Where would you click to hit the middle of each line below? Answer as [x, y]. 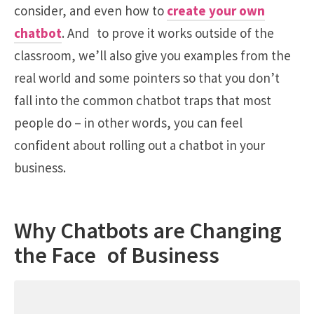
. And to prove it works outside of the [168, 33]
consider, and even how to [90, 10]
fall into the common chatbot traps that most [143, 100]
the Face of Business [117, 255]
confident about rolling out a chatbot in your [139, 145]
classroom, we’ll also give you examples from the [152, 55]
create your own [216, 10]
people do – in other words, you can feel [128, 122]
